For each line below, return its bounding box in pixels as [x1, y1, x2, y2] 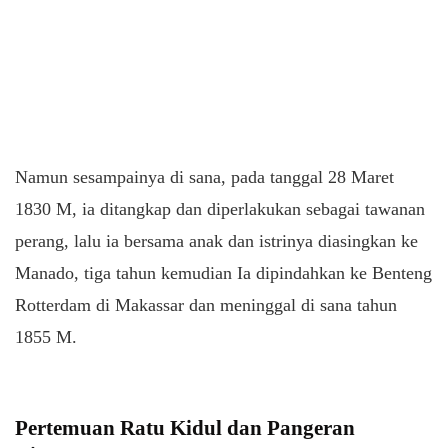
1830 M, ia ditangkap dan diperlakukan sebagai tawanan [15, 198, 425, 219]
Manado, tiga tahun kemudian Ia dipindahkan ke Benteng [15, 262, 432, 283]
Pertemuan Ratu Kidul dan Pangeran [15, 415, 355, 440]
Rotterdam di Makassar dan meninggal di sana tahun [15, 294, 397, 315]
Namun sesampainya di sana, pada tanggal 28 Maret [15, 166, 394, 187]
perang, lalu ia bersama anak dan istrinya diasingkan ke [15, 230, 418, 251]
